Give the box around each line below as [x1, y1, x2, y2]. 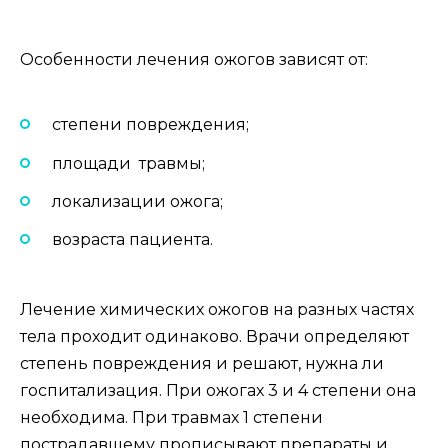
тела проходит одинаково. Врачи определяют [20, 327, 409, 347]
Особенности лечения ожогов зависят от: [20, 50, 368, 69]
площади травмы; [52, 153, 205, 173]
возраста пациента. [52, 229, 213, 249]
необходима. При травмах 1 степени [20, 408, 323, 428]
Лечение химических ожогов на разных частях [20, 300, 414, 320]
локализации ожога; [52, 191, 223, 211]
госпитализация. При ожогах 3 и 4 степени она [20, 381, 416, 401]
